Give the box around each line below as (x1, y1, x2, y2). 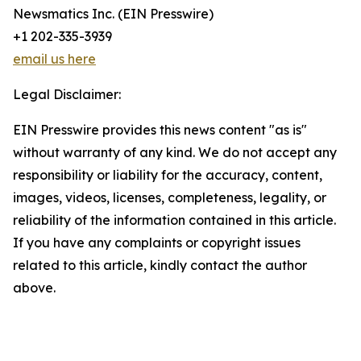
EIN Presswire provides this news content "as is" (13, 122, 307, 139)
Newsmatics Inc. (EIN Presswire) (13, 6, 214, 23)
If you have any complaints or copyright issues (13, 234, 301, 251)
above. (13, 280, 56, 297)
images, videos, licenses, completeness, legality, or (13, 189, 326, 206)
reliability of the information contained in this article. (13, 212, 336, 229)
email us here (13, 51, 96, 68)
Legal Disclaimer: (13, 86, 121, 103)
